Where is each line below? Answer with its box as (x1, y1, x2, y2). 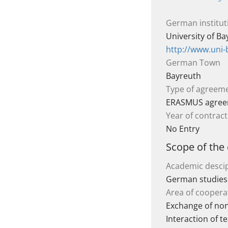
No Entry (166, 123, 199, 134)
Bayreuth (166, 70, 201, 81)
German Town (166, 57, 220, 68)
